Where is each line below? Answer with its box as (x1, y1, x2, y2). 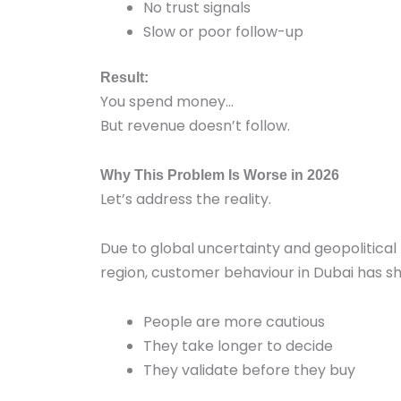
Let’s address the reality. (100, 189, 271, 209)
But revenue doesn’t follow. (100, 115, 290, 136)
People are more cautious (143, 311, 325, 332)
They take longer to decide (143, 336, 333, 356)
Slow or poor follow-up (143, 21, 303, 42)
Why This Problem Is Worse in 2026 (100, 167, 339, 183)
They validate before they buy (143, 360, 355, 380)
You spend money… (100, 91, 234, 112)
